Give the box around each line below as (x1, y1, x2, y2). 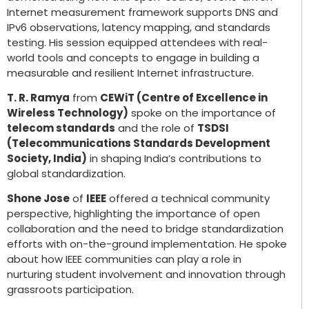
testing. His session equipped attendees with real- (7, 34, 268, 50)
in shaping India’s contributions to (87, 150, 261, 166)
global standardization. (7, 166, 126, 181)
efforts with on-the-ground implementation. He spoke (7, 237, 287, 252)
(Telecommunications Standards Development (7, 135, 270, 150)
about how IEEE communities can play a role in (7, 252, 241, 267)
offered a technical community (106, 191, 270, 206)
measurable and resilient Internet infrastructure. (7, 65, 254, 80)
